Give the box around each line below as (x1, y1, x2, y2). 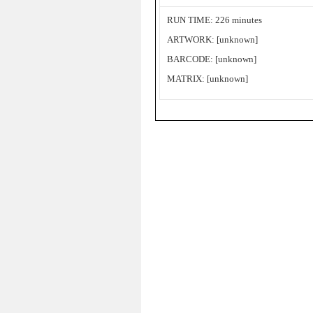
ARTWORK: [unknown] (167, 34, 258, 45)
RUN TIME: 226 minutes (167, 15, 262, 25)
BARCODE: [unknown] (167, 54, 256, 64)
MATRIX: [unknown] (167, 73, 248, 84)
